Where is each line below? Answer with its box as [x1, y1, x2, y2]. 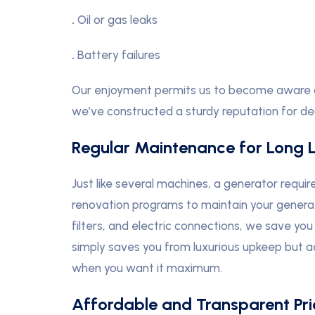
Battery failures [77, 48, 160, 62]
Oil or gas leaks [77, 13, 157, 27]
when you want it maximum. [72, 261, 222, 275]
